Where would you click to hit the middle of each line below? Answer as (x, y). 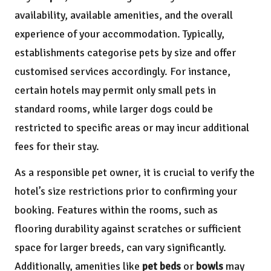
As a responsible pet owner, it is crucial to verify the (135, 173)
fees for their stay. (57, 147)
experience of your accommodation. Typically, (119, 34)
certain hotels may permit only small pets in (115, 90)
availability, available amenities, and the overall (124, 15)
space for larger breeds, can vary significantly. (120, 248)
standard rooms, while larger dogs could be (114, 109)
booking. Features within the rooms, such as (116, 210)
